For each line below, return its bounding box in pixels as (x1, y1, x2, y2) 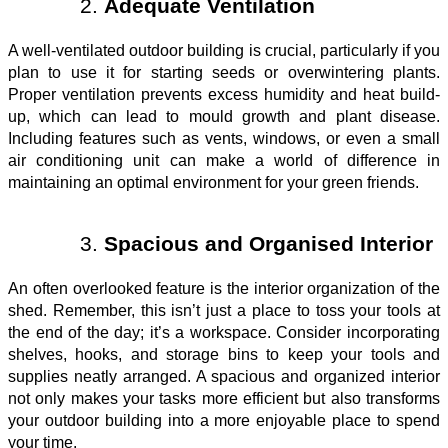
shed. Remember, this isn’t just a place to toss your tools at (8, 301, 440, 319)
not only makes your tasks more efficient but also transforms (8, 389, 440, 407)
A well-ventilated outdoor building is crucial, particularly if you (8, 41, 440, 59)
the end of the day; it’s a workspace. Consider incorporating (8, 323, 440, 341)
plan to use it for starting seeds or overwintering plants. (8, 63, 440, 81)
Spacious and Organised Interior (104, 231, 433, 256)
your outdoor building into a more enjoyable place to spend (8, 411, 440, 429)
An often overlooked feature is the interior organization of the (8, 279, 440, 297)
